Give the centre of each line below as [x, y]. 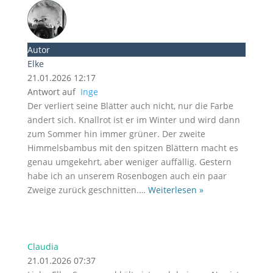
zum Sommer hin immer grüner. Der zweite [116, 134]
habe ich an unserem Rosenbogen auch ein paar [127, 176]
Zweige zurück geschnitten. [83, 190]
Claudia [43, 246]
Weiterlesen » [175, 190]
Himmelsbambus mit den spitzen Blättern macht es [133, 148]
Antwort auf [54, 92]
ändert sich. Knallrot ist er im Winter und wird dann [133, 120]
